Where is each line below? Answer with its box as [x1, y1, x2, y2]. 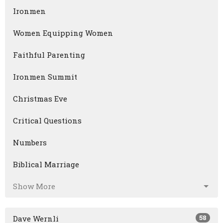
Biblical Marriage [13, 159, 79, 170]
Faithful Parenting [13, 50, 85, 60]
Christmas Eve [13, 94, 67, 104]
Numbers [13, 137, 47, 148]
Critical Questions [13, 115, 82, 126]
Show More [13, 181, 55, 192]
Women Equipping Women [13, 28, 113, 38]
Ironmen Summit [13, 72, 77, 82]
